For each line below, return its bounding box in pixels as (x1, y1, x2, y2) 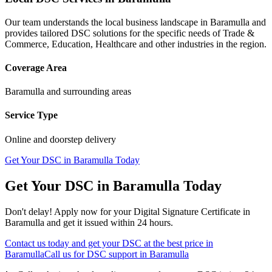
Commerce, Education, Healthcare (5, 38, 137, 49)
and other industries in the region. (137, 38, 267, 49)
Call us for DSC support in (44, 248, 149, 259)
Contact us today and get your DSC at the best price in (5, 237, 213, 248)
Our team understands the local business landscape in (5, 16, 210, 27)
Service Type (5, 110, 58, 121)
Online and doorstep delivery (5, 134, 116, 144)
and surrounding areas (44, 86, 131, 97)
